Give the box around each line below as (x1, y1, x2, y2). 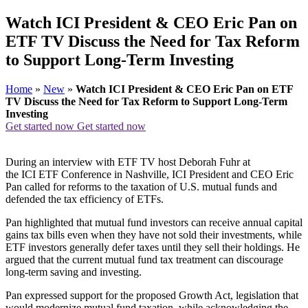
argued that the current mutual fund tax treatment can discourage (5, 253, 283, 265)
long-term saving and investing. (5, 265, 142, 278)
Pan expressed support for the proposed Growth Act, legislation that (5, 289, 298, 301)
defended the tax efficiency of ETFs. (5, 192, 164, 205)
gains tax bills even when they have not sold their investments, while (5, 228, 302, 241)
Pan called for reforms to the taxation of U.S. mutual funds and (5, 180, 277, 192)
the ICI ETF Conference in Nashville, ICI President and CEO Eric (5, 168, 294, 180)
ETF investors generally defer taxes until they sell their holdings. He (5, 241, 300, 253)
